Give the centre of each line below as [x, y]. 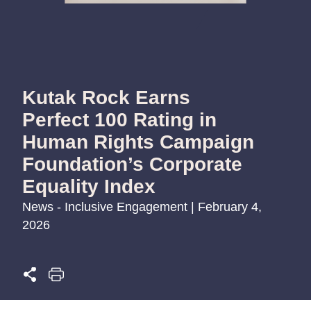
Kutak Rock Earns [106, 97]
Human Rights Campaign [138, 142]
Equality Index [89, 186]
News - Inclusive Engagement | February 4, [142, 207]
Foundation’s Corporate [132, 164]
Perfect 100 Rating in [119, 119]
